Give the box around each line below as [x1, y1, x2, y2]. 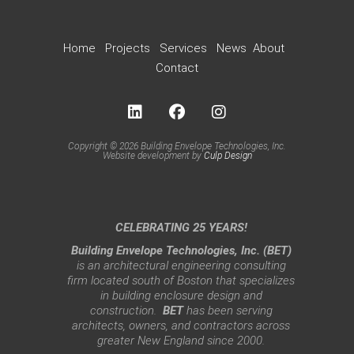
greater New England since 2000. [97, 333, 265, 348]
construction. [89, 303, 163, 318]
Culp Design [203, 150, 252, 161]
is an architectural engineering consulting [76, 258, 286, 273]
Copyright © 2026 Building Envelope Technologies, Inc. [68, 141, 286, 152]
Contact [156, 61, 198, 75]
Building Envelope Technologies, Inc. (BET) [70, 243, 292, 258]
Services [160, 41, 207, 55]
